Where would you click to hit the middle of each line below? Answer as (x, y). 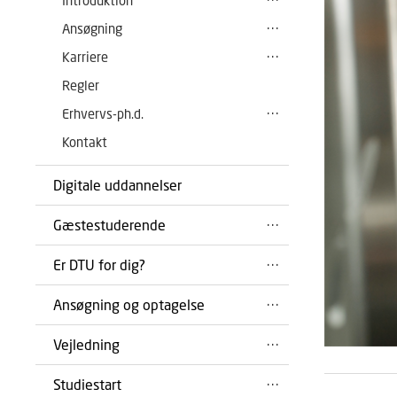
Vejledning (86, 344)
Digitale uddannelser (117, 185)
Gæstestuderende (109, 225)
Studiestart (87, 384)
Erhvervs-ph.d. (103, 113)
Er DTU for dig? (99, 265)
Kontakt (85, 142)
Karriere (85, 57)
